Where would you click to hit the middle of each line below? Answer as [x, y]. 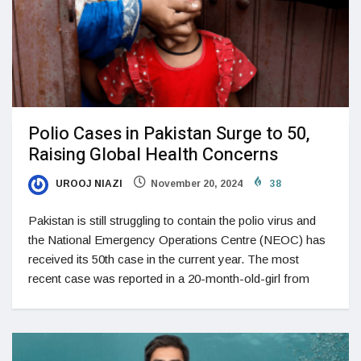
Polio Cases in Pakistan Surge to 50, [169, 134]
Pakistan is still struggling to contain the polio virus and [172, 220]
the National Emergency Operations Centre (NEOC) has [177, 239]
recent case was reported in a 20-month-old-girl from [169, 278]
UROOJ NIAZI [88, 184]
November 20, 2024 [197, 184]
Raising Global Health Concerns [153, 155]
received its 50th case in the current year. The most [164, 259]
